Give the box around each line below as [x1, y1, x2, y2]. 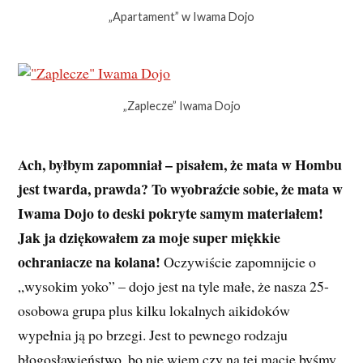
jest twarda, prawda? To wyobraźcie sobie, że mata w [18, 178, 344, 200]
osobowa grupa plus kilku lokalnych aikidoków [18, 301, 291, 321]
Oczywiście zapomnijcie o [160, 252, 317, 272]
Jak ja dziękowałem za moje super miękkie [18, 227, 281, 249]
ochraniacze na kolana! [18, 251, 161, 273]
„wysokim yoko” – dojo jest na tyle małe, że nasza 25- [18, 276, 330, 297]
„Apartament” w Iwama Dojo [109, 9, 254, 23]
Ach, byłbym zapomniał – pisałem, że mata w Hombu [18, 154, 343, 176]
